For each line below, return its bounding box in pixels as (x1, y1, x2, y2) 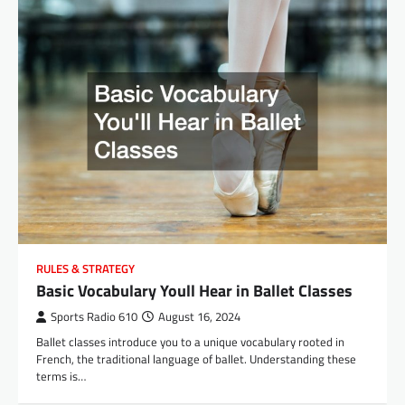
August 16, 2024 (158, 308, 240, 326)
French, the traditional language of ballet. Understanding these (36, 350, 356, 369)
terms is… (36, 367, 86, 386)
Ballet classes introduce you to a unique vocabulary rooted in (36, 333, 344, 352)
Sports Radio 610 (51, 308, 137, 326)
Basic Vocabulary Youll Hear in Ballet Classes (36, 278, 353, 304)
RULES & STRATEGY (36, 260, 135, 278)
